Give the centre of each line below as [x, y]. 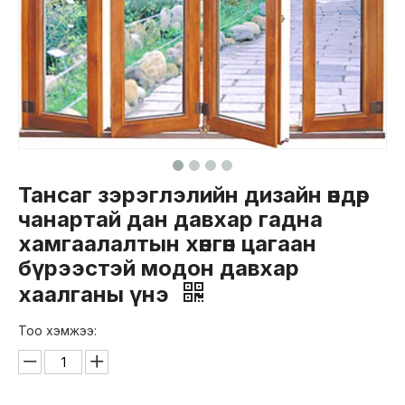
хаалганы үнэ [96, 294]
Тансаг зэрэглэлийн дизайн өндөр [194, 195]
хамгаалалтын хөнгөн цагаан [167, 244]
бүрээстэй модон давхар [159, 268]
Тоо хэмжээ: [57, 330]
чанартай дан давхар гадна [170, 219]
